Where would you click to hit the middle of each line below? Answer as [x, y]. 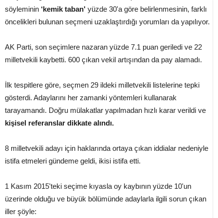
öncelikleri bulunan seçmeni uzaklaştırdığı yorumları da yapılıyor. [107, 21]
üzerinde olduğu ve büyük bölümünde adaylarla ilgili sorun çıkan [106, 199]
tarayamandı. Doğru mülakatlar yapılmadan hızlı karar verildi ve [105, 110]
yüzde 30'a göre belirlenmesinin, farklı [146, 9]
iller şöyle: [22, 211]
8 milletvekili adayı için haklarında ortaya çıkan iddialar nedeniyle [107, 148]
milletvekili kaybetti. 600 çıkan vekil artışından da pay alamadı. [103, 59]
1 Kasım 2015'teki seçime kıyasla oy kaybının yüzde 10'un [98, 186]
